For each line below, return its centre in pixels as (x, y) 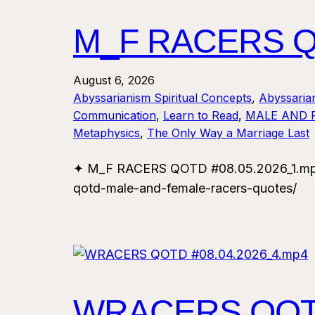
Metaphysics (107, 133)
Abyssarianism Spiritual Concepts (162, 98)
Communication (115, 116)
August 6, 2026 (114, 81)
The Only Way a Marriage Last (228, 133)
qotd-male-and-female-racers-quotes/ (185, 188)
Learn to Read (201, 116)
